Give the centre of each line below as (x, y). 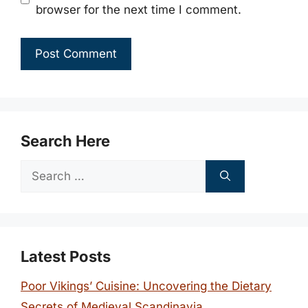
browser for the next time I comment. (138, 10)
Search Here (65, 141)
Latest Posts (66, 256)
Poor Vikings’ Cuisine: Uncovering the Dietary (146, 286)
